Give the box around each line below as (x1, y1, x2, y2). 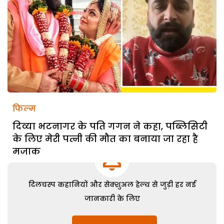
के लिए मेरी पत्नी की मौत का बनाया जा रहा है (12, 132, 198, 145)
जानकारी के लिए (84, 193, 140, 203)
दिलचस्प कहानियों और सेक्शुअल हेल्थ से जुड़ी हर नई (28, 179, 196, 189)
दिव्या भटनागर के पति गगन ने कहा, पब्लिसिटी (12, 119, 207, 132)
